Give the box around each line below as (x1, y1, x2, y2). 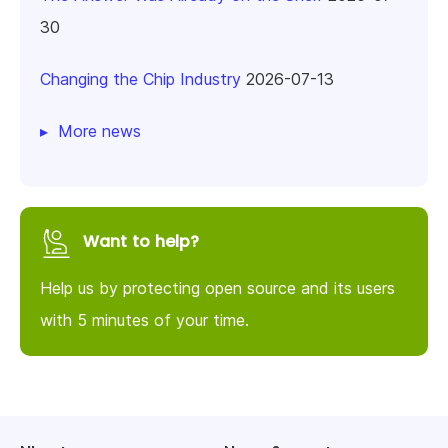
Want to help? (83, 230, 199, 254)
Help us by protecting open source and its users (40, 278, 395, 299)
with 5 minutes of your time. (40, 310, 249, 331)
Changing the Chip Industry (40, 69, 241, 90)
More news (58, 121, 141, 142)
